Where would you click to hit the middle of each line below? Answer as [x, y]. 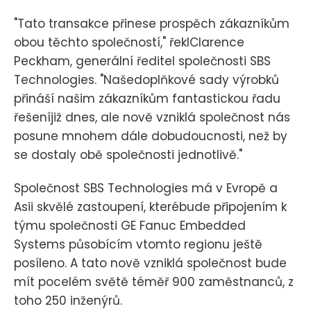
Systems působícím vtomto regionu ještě [138, 245]
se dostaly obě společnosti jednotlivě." [128, 155]
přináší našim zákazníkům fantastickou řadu [147, 99]
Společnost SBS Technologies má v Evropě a [146, 188]
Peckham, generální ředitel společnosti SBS [142, 61]
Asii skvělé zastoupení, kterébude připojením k [150, 207]
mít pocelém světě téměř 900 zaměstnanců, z [154, 282]
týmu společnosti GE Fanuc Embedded [130, 226]
